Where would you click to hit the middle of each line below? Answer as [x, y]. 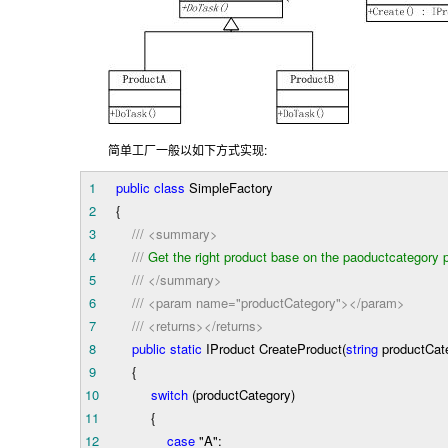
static [186, 348]
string [362, 348]
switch [169, 394]
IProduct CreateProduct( [274, 348]
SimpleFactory [229, 187]
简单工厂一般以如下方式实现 [186, 150]
